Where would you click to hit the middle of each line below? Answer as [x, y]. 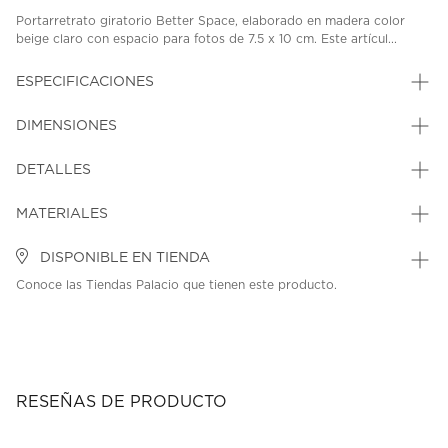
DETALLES [53, 170]
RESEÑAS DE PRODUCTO [121, 402]
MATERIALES [62, 214]
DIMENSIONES [66, 126]
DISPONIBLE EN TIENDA [123, 258]
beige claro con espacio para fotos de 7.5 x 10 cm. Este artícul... [206, 39]
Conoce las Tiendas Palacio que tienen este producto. [176, 285]
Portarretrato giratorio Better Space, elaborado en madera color [210, 21]
